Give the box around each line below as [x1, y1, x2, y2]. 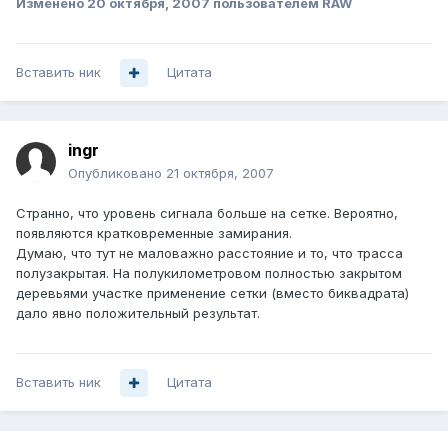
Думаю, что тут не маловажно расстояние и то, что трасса [16, 245, 403, 262]
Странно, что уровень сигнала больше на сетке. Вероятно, [16, 205, 398, 222]
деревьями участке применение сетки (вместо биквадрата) [16, 285, 409, 302]
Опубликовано [68, 165, 166, 182]
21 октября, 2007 [166, 165, 274, 182]
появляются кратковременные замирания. [16, 225, 292, 242]
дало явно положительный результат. [16, 305, 260, 322]
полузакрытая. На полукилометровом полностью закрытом [16, 265, 402, 282]
